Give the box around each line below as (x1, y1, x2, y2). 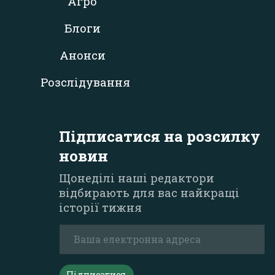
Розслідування (40, 75, 130, 90)
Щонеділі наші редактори (59, 171, 215, 185)
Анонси (59, 48, 106, 63)
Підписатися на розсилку (59, 126, 261, 146)
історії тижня (59, 200, 142, 215)
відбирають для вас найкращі (59, 185, 240, 200)
